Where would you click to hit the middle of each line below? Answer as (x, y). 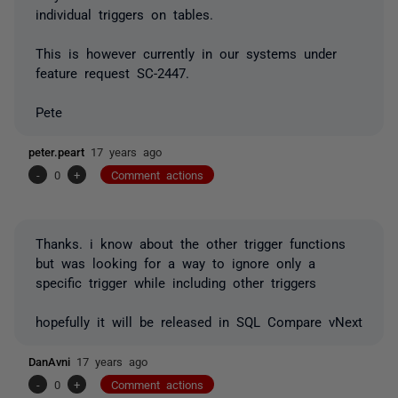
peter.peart (60, 151)
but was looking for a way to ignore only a (175, 262)
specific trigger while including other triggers (176, 282)
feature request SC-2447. (112, 72)
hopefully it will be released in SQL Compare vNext (199, 321)
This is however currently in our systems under (186, 52)
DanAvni (52, 361)
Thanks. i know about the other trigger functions (191, 243)
